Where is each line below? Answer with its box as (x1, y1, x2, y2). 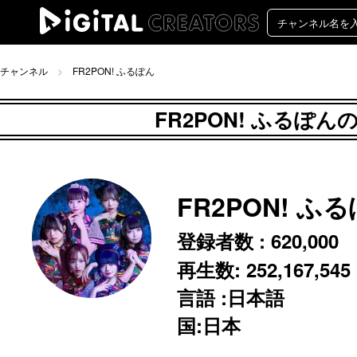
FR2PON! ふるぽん (73, 64, 155, 77)
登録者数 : (177, 226, 271, 254)
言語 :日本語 (177, 283, 284, 311)
